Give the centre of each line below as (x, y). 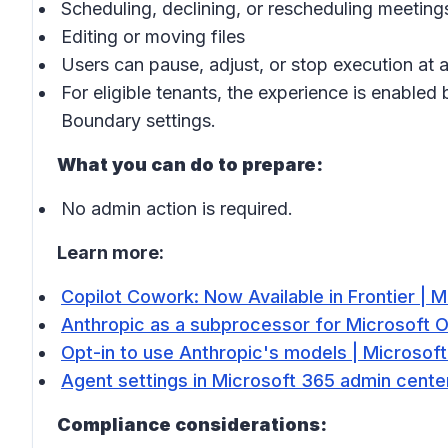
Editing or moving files (153, 36)
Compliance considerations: (192, 424)
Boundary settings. (138, 120)
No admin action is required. (177, 208)
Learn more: (110, 252)
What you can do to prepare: (190, 164)
